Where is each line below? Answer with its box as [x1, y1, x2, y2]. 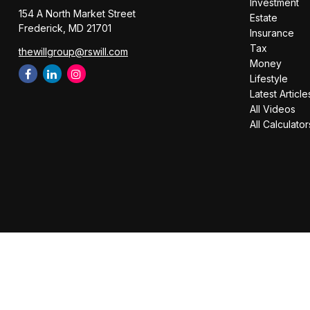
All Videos [250, 103, 296, 115]
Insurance [250, 27, 295, 39]
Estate [250, 12, 278, 24]
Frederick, [18, 22, 66, 34]
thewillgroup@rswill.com [18, 46, 128, 57]
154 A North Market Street [18, 8, 136, 19]
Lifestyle [250, 73, 289, 84]
